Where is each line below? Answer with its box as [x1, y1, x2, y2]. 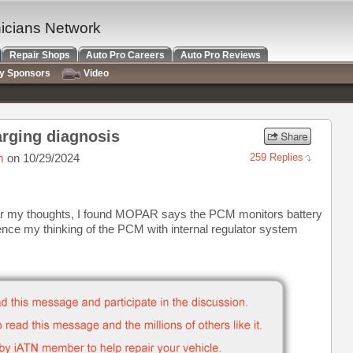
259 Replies [250, 151, 303, 163]
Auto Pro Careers [86, 50, 165, 61]
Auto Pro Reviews [180, 50, 261, 61]
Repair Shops [9, 50, 70, 61]
